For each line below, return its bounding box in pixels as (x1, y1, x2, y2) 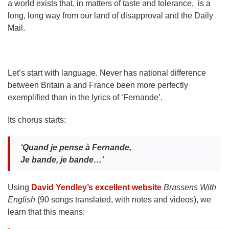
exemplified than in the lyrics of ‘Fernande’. (8, 93, 163, 102)
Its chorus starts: (8, 116, 66, 124)
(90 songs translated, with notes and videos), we (37, 195, 211, 204)
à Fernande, (85, 143, 131, 152)
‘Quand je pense (20, 143, 85, 152)
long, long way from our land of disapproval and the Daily (8, 11, 213, 20)
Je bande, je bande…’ (20, 155, 104, 164)
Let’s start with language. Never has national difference (8, 68, 206, 77)
